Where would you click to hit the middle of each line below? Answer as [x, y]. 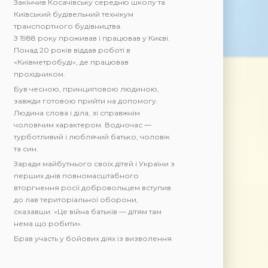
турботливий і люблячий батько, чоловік [92, 137]
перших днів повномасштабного [77, 176]
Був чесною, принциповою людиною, [87, 89]
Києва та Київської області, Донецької [85, 251]
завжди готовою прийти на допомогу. [86, 101]
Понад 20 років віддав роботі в [72, 50]
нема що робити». [48, 224]
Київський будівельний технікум [74, 14]
